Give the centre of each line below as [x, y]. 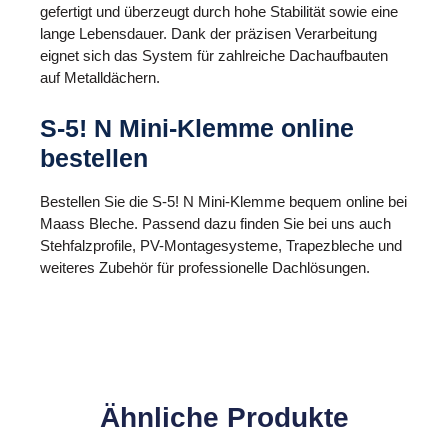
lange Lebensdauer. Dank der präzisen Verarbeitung [208, 34]
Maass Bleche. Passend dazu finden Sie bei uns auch [215, 223]
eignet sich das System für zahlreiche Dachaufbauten [214, 56]
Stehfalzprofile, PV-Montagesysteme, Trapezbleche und [221, 245]
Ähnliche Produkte [224, 418]
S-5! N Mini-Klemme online [197, 128]
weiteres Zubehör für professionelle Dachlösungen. [205, 267]
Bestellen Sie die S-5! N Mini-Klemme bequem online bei [223, 201]
